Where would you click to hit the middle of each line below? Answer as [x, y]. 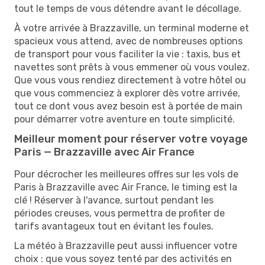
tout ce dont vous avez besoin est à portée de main [128, 106]
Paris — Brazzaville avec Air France [104, 152]
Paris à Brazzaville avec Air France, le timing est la [126, 187]
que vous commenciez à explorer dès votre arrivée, [127, 93]
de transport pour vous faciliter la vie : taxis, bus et [127, 54]
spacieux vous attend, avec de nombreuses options [128, 41]
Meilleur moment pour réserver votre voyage [131, 139]
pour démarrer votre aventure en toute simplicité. [125, 119]
